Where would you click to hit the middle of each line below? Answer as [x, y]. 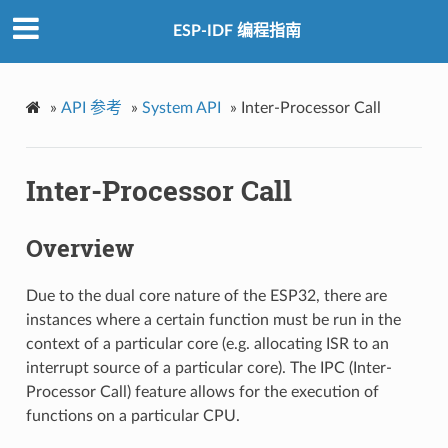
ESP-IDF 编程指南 [237, 31]
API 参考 [91, 107]
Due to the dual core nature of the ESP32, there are [206, 295]
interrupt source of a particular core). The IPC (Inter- [208, 367]
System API [181, 107]
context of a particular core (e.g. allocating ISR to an [207, 343]
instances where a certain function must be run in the [213, 319]
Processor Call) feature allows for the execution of [202, 391]
